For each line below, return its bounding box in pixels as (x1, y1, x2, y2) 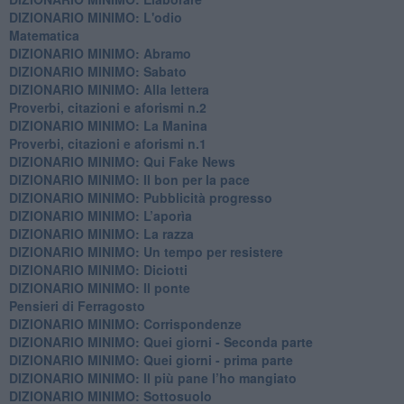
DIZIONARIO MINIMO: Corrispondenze (8, 314, 242, 333)
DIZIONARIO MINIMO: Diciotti (8, 260, 188, 279)
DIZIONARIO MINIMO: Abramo (8, 43, 191, 62)
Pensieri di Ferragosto (8, 296, 145, 315)
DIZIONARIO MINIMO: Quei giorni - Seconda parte (8, 332, 313, 351)
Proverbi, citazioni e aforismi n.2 (8, 97, 207, 116)
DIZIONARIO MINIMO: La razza (8, 224, 194, 243)
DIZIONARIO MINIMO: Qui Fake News (8, 151, 235, 170)
